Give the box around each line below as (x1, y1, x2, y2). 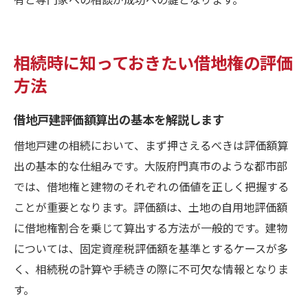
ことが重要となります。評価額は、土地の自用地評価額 (14, 198, 287, 215)
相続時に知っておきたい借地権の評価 (14, 49, 293, 74)
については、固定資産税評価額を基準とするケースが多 (14, 239, 288, 256)
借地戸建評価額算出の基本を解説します (14, 109, 224, 128)
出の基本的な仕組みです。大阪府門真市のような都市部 (14, 157, 287, 174)
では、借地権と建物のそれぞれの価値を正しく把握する (14, 177, 289, 195)
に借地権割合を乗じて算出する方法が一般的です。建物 (14, 219, 287, 236)
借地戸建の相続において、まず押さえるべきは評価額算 (14, 136, 288, 153)
